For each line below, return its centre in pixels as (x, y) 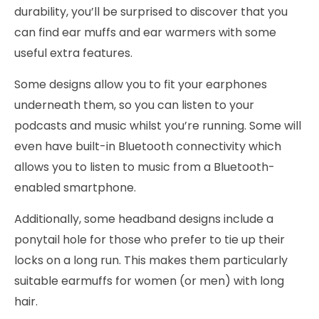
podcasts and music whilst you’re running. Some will (158, 126)
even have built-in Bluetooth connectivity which (148, 147)
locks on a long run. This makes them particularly (151, 261)
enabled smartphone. (75, 188)
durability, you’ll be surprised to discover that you (151, 12)
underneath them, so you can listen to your (134, 105)
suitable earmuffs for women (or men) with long (149, 281)
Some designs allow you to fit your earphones (141, 85)
